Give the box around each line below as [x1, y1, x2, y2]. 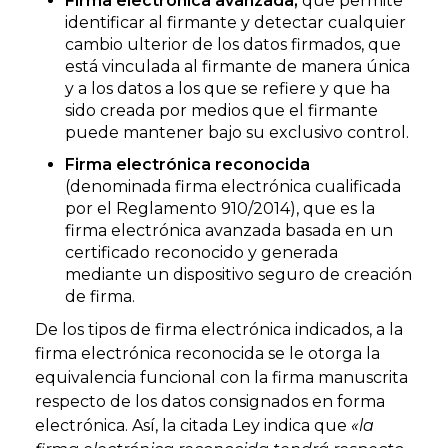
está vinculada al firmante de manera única [65, 56, 410, 76]
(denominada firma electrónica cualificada [65, 176, 401, 196]
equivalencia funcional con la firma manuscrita [35, 367, 408, 387]
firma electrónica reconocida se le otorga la [35, 343, 380, 363]
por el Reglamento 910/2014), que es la [65, 198, 375, 218]
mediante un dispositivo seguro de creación [65, 264, 412, 284]
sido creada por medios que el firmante [65, 100, 378, 120]
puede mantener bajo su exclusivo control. [65, 122, 409, 142]
